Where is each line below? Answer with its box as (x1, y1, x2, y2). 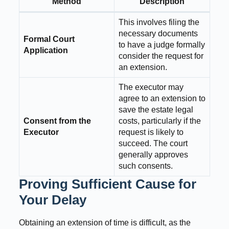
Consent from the (23, 117, 91, 126)
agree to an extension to (118, 94, 205, 103)
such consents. (118, 162, 173, 171)
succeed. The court (118, 139, 188, 148)
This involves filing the (118, 18, 199, 27)
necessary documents (118, 29, 198, 38)
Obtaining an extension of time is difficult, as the (18, 218, 191, 227)
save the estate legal (118, 105, 193, 114)
